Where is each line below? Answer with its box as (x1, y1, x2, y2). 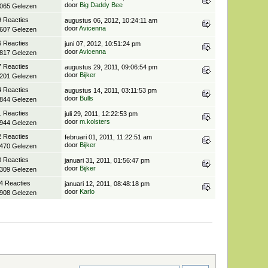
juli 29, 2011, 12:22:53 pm (65, 109, 138, 117)
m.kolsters (80, 117, 111, 125)
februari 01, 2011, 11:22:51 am (65, 133, 153, 141)
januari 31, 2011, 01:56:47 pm (65, 156, 150, 164)
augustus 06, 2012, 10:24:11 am (65, 16, 158, 24)
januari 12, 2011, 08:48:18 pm (65, 179, 150, 187)
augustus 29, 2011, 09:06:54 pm (65, 63, 158, 71)
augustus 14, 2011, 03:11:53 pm (65, 86, 157, 94)
